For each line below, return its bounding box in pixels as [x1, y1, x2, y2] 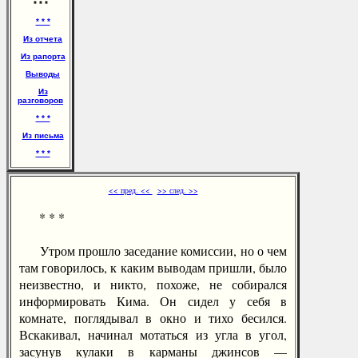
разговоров [18, 96, 63, 105]
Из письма [22, 131, 64, 140]
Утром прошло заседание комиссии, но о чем [19, 242, 287, 259]
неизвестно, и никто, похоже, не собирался [19, 276, 287, 292]
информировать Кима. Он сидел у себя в [19, 292, 287, 309]
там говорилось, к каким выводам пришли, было [19, 259, 287, 276]
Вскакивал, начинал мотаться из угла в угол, [19, 326, 287, 343]
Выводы [26, 70, 60, 78]
